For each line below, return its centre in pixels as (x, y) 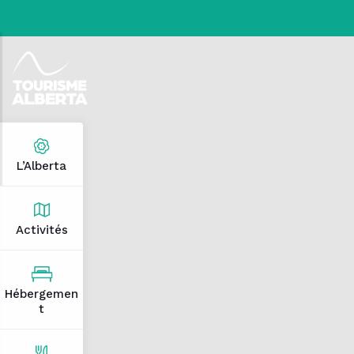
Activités (41, 230)
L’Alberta (41, 166)
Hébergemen (41, 294)
